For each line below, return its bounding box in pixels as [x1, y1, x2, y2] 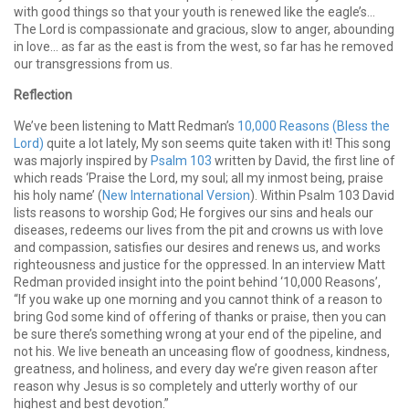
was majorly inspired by [14, 153, 151, 169]
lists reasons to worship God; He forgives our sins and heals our [14, 205, 373, 221]
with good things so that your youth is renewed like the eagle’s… [14, 5, 375, 20]
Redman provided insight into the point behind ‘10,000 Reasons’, [14, 275, 381, 290]
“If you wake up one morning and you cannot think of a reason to [14, 292, 383, 308]
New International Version [102, 188, 250, 204]
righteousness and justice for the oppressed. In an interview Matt [14, 257, 385, 273]
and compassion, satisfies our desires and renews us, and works [14, 240, 381, 256]
